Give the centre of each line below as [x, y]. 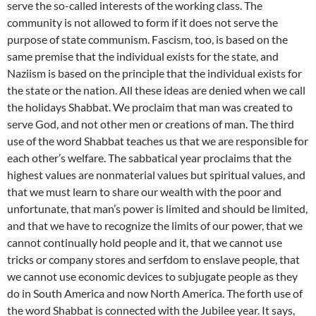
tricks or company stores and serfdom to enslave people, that [153, 260]
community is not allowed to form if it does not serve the [142, 23]
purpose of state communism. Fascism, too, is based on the [147, 39]
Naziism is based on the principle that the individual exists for [154, 73]
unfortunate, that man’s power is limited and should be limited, [157, 209]
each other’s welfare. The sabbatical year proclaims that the [149, 158]
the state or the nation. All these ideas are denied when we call [156, 90]
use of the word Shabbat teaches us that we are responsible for [158, 141]
